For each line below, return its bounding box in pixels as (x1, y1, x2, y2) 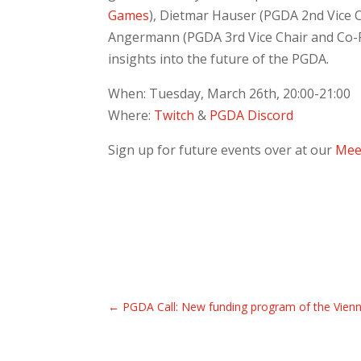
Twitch (154, 106, 195, 125)
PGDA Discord (210, 106, 294, 125)
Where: (108, 106, 155, 125)
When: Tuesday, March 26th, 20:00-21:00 (108, 85, 351, 103)
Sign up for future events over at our (108, 141, 336, 160)
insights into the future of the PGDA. (108, 50, 330, 68)
